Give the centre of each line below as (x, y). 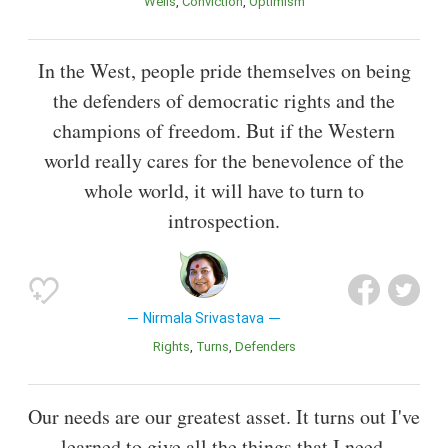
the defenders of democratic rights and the (224, 101)
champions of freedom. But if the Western (224, 131)
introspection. (224, 221)
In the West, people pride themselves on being (224, 71)
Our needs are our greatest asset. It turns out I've (224, 416)
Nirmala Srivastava (204, 318)
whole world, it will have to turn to (224, 191)
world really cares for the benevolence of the (224, 161)
